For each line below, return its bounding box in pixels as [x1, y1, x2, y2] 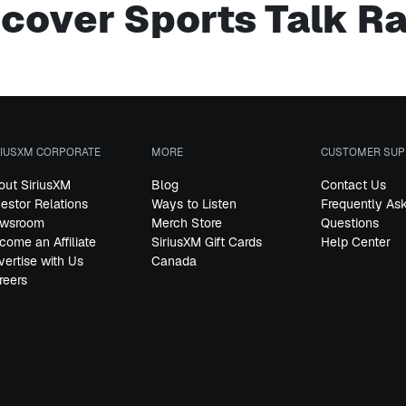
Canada [151, 253, 198, 269]
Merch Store [151, 215, 223, 231]
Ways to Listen [151, 196, 237, 212]
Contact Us [320, 177, 386, 193]
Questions [320, 215, 379, 231]
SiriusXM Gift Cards [151, 234, 263, 250]
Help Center [320, 234, 391, 250]
